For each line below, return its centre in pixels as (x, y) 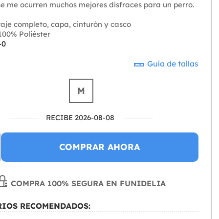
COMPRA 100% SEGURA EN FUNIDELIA (87, 184)
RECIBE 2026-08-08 (80, 118)
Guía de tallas (172, 64)
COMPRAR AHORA (100, 147)
